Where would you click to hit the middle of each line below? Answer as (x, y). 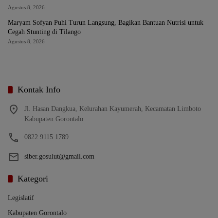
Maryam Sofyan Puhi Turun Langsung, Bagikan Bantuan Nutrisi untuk (106, 23)
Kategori (33, 179)
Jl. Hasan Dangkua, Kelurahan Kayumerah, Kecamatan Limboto (113, 109)
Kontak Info (39, 90)
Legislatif (21, 198)
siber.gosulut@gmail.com (59, 156)
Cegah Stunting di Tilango (44, 32)
